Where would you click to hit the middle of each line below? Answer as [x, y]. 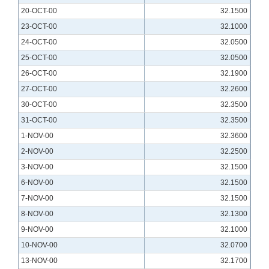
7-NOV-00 [37, 198]
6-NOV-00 [37, 183]
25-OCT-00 [39, 58]
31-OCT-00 [39, 120]
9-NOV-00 [37, 230]
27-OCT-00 [39, 89]
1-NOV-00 [37, 136]
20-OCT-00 [39, 11]
